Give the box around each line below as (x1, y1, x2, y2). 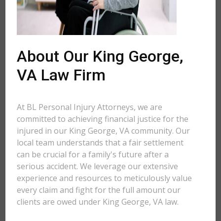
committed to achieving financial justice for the (17, 113, 189, 124)
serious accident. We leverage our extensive (17, 161, 179, 172)
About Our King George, (17, 47, 184, 66)
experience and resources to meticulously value (17, 173, 192, 184)
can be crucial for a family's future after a (17, 149, 169, 160)
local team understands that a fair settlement (17, 137, 184, 148)
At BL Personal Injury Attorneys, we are (17, 102, 163, 112)
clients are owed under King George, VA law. (17, 196, 179, 207)
